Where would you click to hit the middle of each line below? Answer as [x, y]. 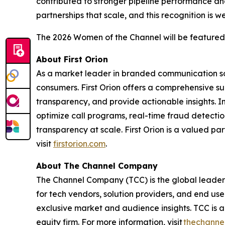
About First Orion [72, 59]
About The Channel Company [97, 165]
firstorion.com [79, 143]
